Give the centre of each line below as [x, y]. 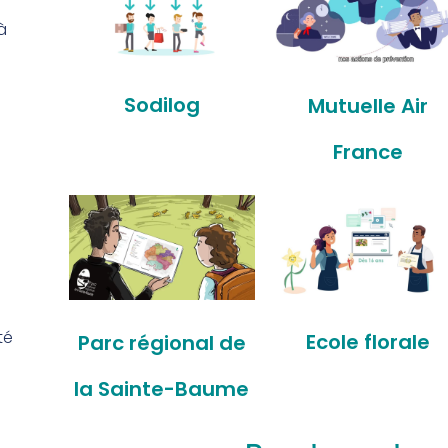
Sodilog [161, 104]
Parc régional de [161, 342]
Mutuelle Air [367, 106]
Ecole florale [367, 341]
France [367, 152]
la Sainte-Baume [162, 388]
